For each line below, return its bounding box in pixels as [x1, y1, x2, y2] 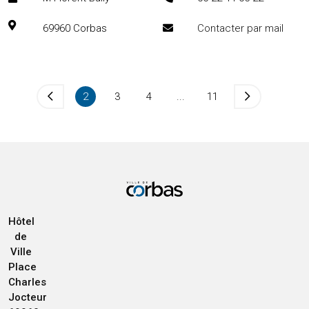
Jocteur [8, 291, 47, 303]
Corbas [73, 22, 107, 34]
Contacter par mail [197, 22, 283, 34]
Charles [8, 276, 46, 288]
